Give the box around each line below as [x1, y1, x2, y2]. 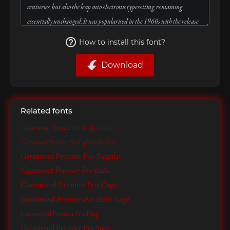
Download [101, 60, 143, 70]
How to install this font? [79, 37, 165, 47]
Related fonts [21, 106, 72, 116]
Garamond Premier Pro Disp [21, 210, 99, 218]
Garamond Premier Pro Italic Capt [21, 196, 129, 204]
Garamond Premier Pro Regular [21, 152, 122, 161]
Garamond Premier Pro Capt [21, 181, 117, 189]
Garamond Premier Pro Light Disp [21, 124, 111, 132]
